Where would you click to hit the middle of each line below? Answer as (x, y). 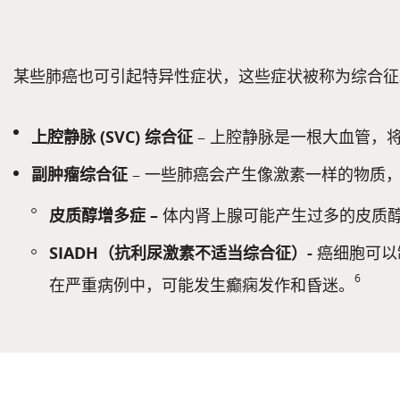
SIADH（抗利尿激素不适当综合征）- (183, 253)
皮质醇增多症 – (106, 216)
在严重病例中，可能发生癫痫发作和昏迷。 (202, 285)
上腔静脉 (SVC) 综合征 (114, 137)
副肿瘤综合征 (82, 175)
